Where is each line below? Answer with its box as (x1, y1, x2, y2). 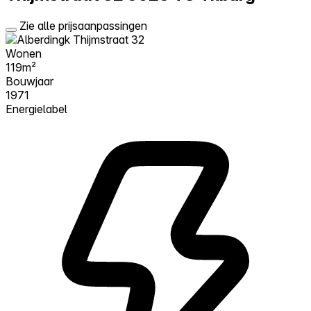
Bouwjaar (6, 74, 53, 88)
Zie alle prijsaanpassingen (19, 18, 147, 33)
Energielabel (6, 101, 67, 116)
